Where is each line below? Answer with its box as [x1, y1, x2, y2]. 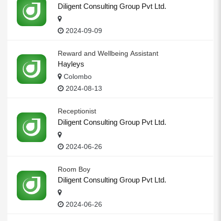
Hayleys [58, 60, 84, 69]
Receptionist [58, 107, 96, 115]
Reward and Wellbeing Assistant [58, 49, 158, 57]
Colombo [62, 73, 92, 81]
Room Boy [58, 165, 90, 173]
